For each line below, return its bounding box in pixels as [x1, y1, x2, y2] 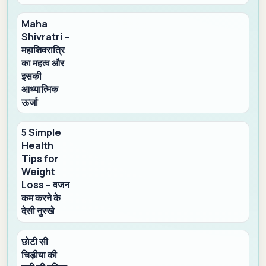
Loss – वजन [21, 178, 70, 192]
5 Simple [21, 126, 62, 140]
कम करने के [21, 191, 61, 205]
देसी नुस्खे [21, 204, 55, 218]
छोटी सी [21, 235, 49, 248]
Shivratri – [21, 30, 70, 44]
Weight [21, 165, 56, 179]
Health [21, 139, 54, 153]
